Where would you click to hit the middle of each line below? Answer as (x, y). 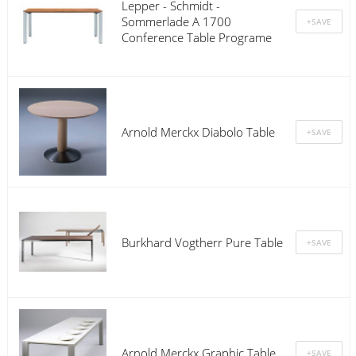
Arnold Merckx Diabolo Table (198, 132)
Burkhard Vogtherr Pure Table (202, 242)
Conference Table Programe (196, 37)
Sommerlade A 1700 (176, 21)
